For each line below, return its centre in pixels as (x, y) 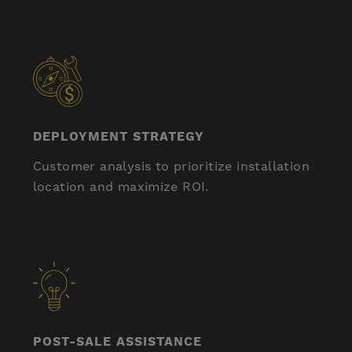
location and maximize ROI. (121, 187)
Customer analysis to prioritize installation (171, 167)
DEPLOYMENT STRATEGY (118, 137)
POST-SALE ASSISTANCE (117, 342)
